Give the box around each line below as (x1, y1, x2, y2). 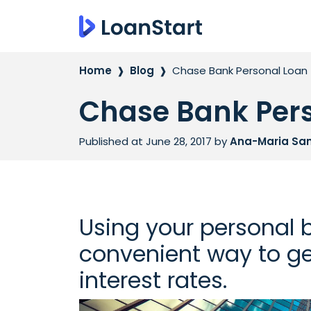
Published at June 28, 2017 (79, 134, 215, 149)
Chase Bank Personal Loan (172, 63, 308, 78)
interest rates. (79, 264, 227, 296)
